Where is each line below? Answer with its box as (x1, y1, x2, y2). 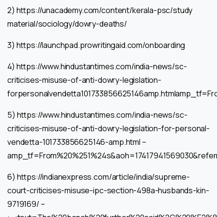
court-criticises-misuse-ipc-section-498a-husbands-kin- (7, 185, 209, 196)
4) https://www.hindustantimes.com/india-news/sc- (7, 61, 187, 72)
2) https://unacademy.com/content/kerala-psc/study (7, 4, 193, 15)
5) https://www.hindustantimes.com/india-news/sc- (7, 109, 187, 120)
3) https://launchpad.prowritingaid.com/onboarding (7, 39, 186, 50)
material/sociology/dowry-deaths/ (7, 18, 127, 29)
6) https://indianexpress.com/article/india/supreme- (7, 171, 190, 182)
